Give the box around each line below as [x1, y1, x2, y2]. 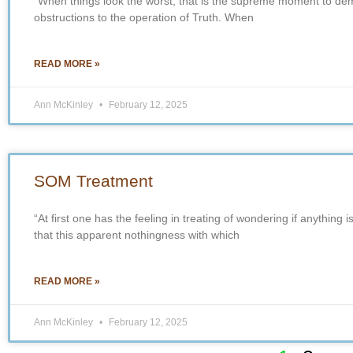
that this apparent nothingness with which [34, 228, 240, 241]
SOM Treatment [34, 171, 153, 190]
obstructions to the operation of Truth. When [34, 10, 254, 24]
